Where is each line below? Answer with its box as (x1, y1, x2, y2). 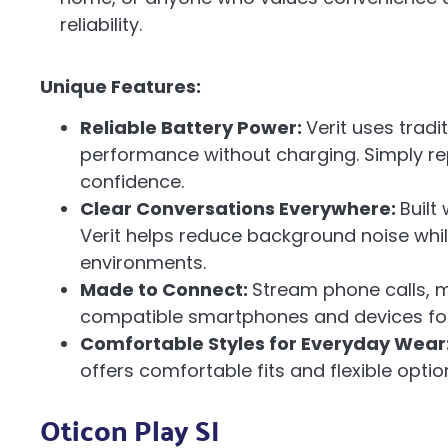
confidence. (80, 168, 184, 194)
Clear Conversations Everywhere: (80, 195, 400, 221)
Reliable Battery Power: (80, 114, 306, 140)
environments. (80, 249, 206, 275)
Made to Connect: (80, 276, 252, 302)
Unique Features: (40, 73, 201, 99)
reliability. (60, 12, 142, 38)
